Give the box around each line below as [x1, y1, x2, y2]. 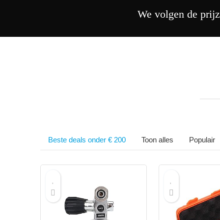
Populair [189, 135, 215, 144]
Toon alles [141, 135, 173, 144]
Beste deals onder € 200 [48, 135, 126, 144]
